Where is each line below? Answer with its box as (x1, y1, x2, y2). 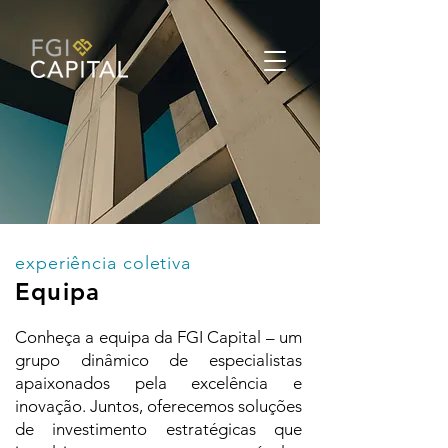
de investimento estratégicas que (15, 419, 302, 439)
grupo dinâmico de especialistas (15, 350, 302, 370)
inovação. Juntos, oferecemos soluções (15, 396, 302, 416)
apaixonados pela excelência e (15, 373, 302, 393)
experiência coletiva (15, 252, 191, 274)
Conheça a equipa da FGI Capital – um (15, 327, 302, 347)
